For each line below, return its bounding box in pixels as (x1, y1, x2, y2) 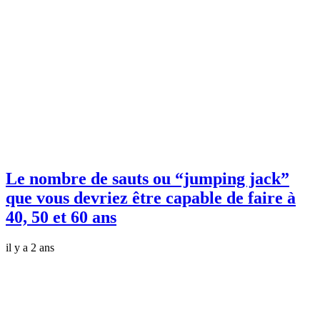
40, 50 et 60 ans (6, 207, 116, 226)
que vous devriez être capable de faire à (6, 188, 296, 207)
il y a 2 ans (6, 241, 54, 254)
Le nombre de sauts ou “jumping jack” (6, 169, 289, 188)
